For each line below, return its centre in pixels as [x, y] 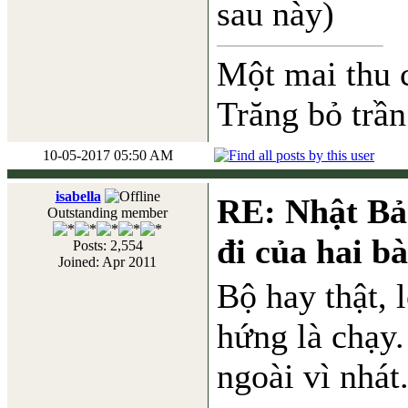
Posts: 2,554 [107, 245]
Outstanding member [107, 213]
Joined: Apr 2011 [107, 262]
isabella [78, 196]
